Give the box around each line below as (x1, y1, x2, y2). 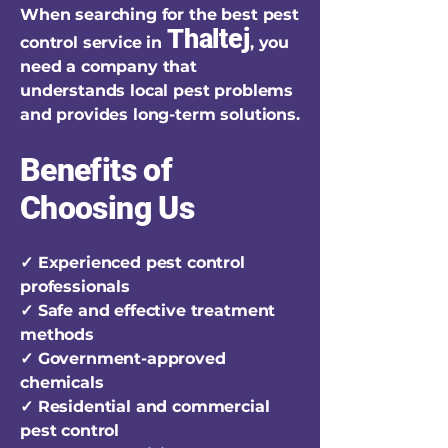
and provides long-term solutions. (20, 105, 300, 124)
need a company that (20, 57, 197, 76)
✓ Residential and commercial (20, 397, 270, 416)
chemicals (20, 373, 104, 392)
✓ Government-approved (20, 349, 226, 368)
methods (20, 325, 94, 344)
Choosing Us (20, 189, 194, 227)
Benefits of (20, 151, 172, 189)
